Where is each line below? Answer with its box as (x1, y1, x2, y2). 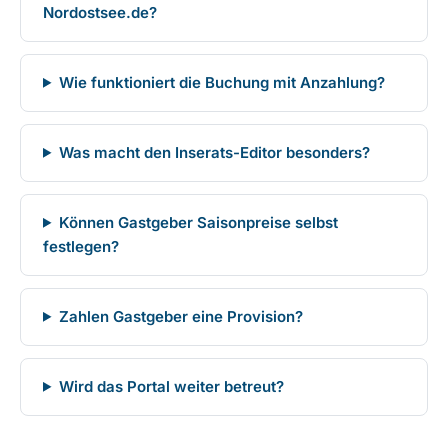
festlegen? (43, 236, 119, 256)
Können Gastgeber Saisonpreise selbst (58, 212, 338, 232)
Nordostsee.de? (43, 2, 157, 22)
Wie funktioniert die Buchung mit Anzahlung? (58, 72, 385, 92)
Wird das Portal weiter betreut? (58, 376, 284, 396)
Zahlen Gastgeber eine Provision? (58, 306, 303, 326)
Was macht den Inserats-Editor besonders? (58, 142, 370, 162)
